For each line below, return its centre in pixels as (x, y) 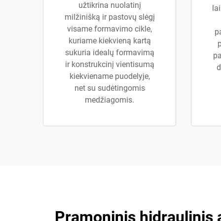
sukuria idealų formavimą (110, 53)
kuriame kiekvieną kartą (110, 41)
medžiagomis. (110, 100)
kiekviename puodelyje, (110, 76)
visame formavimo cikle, (110, 29)
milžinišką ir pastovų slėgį (110, 17)
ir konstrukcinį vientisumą (110, 64)
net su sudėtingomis (110, 88)
